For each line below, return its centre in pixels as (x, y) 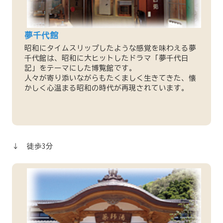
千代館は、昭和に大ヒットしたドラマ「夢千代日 (106, 58)
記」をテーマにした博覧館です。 (80, 68)
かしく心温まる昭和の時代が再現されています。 (106, 88)
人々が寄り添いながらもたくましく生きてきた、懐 (110, 78)
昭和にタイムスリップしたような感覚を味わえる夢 (110, 48)
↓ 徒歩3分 (32, 146)
